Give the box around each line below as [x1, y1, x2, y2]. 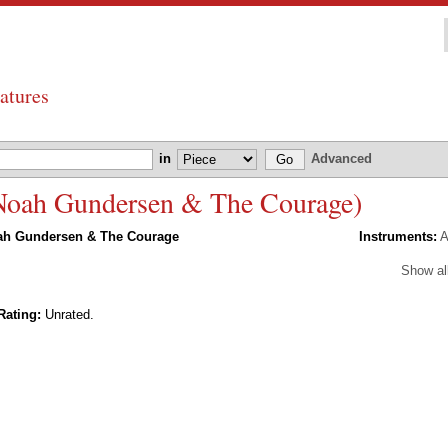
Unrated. [41, 307, 94, 323]
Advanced [310, 151, 372, 166]
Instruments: [359, 229, 437, 245]
